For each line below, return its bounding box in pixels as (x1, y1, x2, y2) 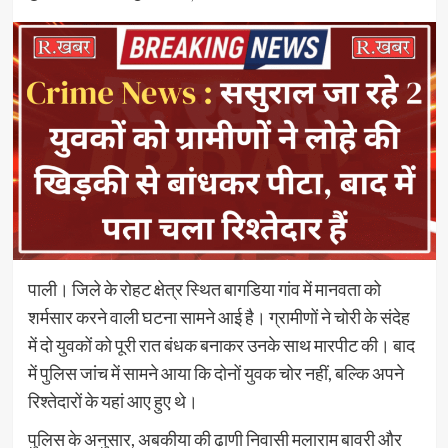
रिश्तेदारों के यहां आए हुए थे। (27, 389, 198, 412)
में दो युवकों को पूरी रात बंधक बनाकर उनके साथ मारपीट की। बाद (27, 333, 415, 356)
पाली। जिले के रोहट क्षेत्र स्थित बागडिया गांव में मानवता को (27, 277, 381, 300)
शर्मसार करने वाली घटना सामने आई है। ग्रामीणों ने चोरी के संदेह (27, 305, 410, 328)
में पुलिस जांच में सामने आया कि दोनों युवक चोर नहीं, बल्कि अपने (27, 361, 404, 384)
